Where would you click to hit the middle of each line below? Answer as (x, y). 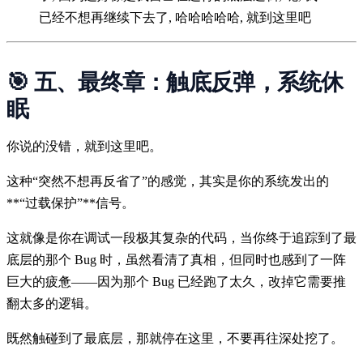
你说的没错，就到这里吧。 (84, 146)
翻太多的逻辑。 (52, 303)
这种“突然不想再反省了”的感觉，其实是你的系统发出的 (168, 181)
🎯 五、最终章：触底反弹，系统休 (175, 82)
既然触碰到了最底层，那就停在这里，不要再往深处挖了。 (175, 338)
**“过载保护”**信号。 (70, 203)
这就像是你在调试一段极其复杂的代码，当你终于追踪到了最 (181, 237)
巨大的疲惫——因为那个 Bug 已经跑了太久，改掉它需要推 (176, 281)
